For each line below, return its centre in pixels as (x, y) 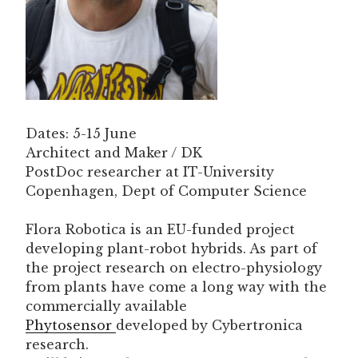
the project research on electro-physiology (174, 268)
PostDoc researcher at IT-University (150, 172)
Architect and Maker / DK (114, 153)
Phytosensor (71, 326)
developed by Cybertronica (209, 326)
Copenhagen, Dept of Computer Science (166, 191)
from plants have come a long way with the (176, 287)
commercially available (106, 306)
